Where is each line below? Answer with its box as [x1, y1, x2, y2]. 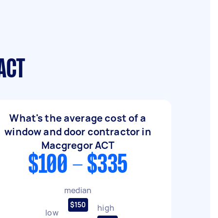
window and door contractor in [4, 125, 151, 138]
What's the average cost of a [9, 111, 146, 125]
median [64, 184, 92, 196]
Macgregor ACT [41, 139, 115, 152]
